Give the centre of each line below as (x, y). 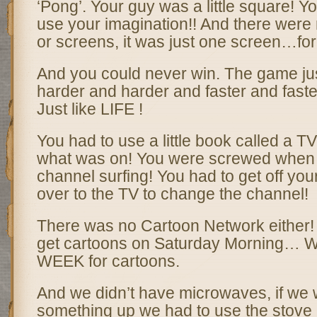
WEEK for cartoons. (108, 261)
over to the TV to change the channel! (172, 194)
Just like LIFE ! (90, 109)
